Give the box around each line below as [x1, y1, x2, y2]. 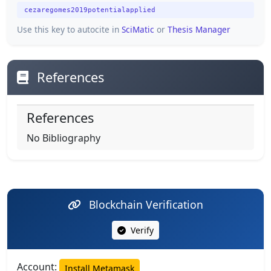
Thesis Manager [168, 23, 230, 35]
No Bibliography [27, 131, 100, 145]
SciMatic [122, 23, 154, 35]
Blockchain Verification [86, 197, 203, 212]
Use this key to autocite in [17, 23, 122, 35]
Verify [128, 224, 154, 236]
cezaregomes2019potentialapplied [24, 6, 155, 15]
